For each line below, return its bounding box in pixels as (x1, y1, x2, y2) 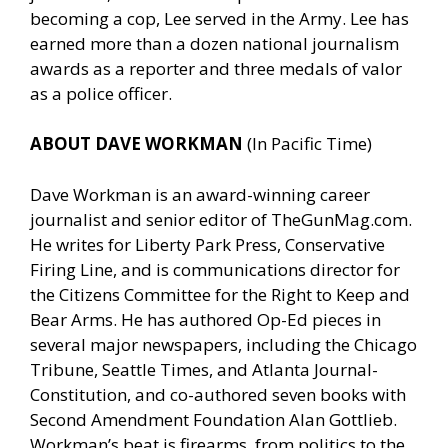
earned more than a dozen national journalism (30, 31, 399, 55)
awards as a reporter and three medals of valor (30, 56, 402, 80)
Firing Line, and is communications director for (30, 257, 400, 281)
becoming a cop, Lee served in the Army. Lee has (30, 6, 409, 30)
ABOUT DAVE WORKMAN (30, 132, 247, 156)
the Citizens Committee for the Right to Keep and (30, 282, 410, 306)
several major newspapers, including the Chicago (30, 332, 417, 356)
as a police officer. (30, 81, 176, 105)
